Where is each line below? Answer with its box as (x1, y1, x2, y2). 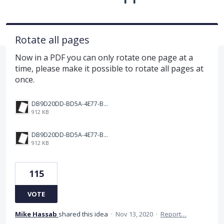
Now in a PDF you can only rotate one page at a (15, 51, 193, 63)
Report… (160, 209, 186, 218)
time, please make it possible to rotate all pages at (15, 62, 203, 74)
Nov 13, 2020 (115, 209, 153, 218)
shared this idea (58, 209, 109, 218)
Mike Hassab (15, 209, 57, 218)
